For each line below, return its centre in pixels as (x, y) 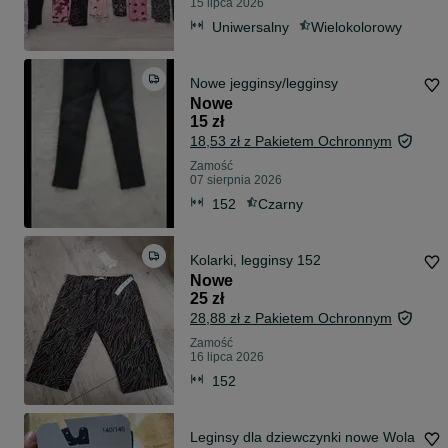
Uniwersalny (250, 26)
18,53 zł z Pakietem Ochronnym (291, 141)
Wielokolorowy (356, 26)
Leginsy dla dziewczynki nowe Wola (302, 437)
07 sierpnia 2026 (236, 180)
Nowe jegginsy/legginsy (264, 83)
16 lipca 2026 (227, 357)
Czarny (280, 203)
